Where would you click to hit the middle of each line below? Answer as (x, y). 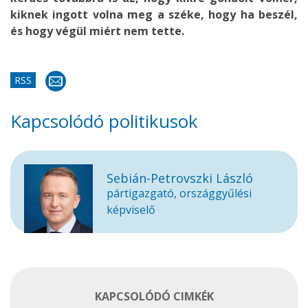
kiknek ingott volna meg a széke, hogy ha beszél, (154, 14)
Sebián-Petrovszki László (180, 178)
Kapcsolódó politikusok (104, 121)
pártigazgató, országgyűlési (179, 193)
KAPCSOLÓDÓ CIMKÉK (154, 296)
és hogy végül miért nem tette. (97, 31)
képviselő (131, 210)
